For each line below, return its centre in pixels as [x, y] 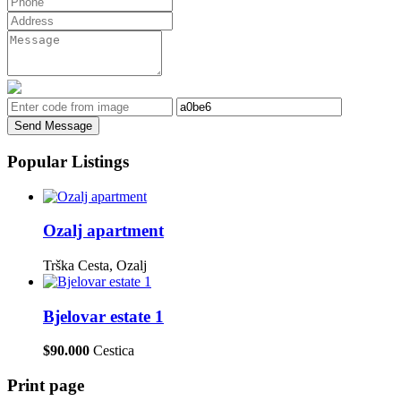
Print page [46, 386]
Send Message [53, 126]
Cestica [114, 351]
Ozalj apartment [103, 231]
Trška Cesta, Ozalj [95, 265]
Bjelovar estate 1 [103, 316]
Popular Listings [68, 161]
